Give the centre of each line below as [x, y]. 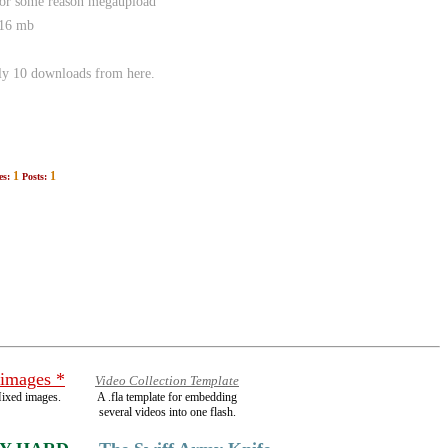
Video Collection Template [167, 381]
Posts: [34, 177]
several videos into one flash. [167, 412]
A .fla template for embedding [167, 397]
